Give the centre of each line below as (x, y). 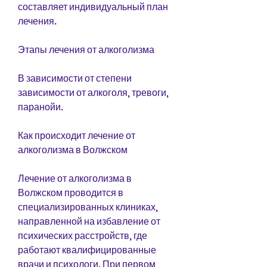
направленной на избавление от (89, 221)
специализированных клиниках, (88, 207)
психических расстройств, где (83, 235)
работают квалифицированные (87, 250)
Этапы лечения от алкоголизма (86, 49)
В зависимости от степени (75, 78)
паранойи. (41, 107)
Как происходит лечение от (77, 135)
